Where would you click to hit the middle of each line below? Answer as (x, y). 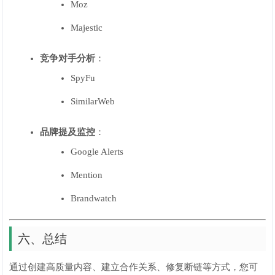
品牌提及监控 (68, 132)
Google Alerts (97, 152)
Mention (87, 175)
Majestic (87, 28)
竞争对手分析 (68, 58)
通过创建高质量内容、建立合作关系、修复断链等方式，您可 (134, 267)
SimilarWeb (93, 101)
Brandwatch (94, 198)
